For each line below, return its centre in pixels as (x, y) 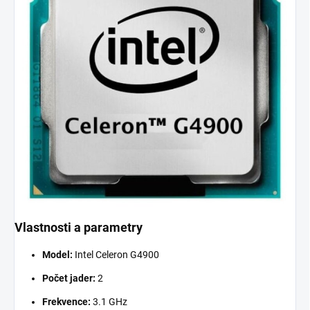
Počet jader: (69, 279)
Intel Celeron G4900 (116, 255)
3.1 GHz (109, 302)
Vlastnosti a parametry (79, 228)
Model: (57, 255)
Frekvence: (66, 302)
